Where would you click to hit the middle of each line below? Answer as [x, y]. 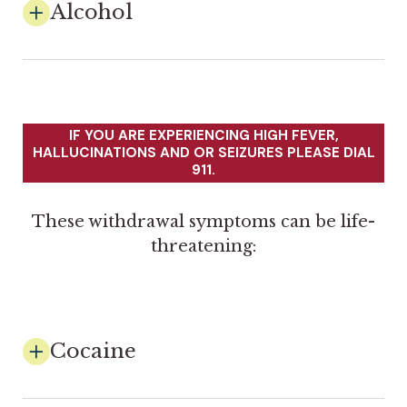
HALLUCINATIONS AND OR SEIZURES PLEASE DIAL [203, 152]
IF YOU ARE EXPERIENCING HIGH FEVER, [203, 135]
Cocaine [93, 350]
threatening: [203, 246]
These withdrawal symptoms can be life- [203, 221]
